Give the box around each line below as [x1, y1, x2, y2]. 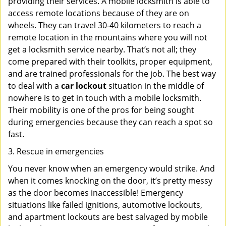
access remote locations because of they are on [8, 8, 189, 19]
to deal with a [8, 80, 61, 91]
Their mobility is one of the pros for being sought [8, 104, 194, 116]
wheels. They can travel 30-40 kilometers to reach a [8, 20, 201, 31]
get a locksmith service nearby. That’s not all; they [8, 44, 196, 55]
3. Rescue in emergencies [8, 146, 104, 157]
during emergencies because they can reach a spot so [8, 117, 213, 128]
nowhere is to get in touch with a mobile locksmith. [8, 92, 201, 103]
